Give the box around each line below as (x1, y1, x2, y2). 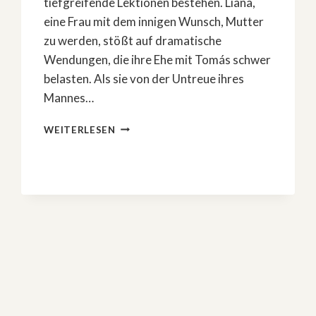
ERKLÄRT (114, 193, 162, 205)
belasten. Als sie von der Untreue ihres (44, 71, 245, 86)
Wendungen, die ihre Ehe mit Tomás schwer (44, 51, 272, 67)
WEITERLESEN (44, 123, 116, 135)
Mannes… (44, 90, 95, 105)
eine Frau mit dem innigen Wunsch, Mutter (44, 13, 265, 29)
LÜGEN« (114, 134, 154, 146)
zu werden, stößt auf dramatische (44, 32, 222, 48)
